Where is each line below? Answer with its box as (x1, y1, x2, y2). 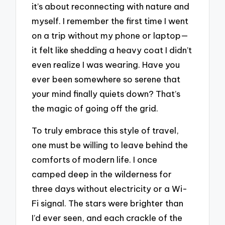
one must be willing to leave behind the (32, 140, 188, 151)
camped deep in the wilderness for (32, 169, 172, 180)
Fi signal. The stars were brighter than (32, 198, 184, 209)
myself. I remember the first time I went (32, 15, 189, 26)
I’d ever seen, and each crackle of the (32, 212, 183, 223)
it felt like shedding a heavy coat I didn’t (32, 44, 192, 55)
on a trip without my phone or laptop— (32, 30, 189, 41)
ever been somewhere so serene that (32, 73, 181, 84)
